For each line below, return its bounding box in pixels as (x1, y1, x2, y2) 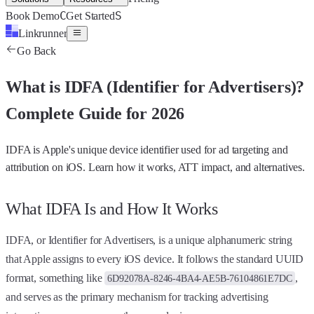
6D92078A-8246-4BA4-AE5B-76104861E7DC (107, 272, 292, 284)
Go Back (17, 45, 56, 57)
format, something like (6, 271, 105, 284)
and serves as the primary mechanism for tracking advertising (6, 290, 268, 303)
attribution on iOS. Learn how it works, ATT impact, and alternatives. (6, 161, 305, 173)
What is (6, 77, 64, 96)
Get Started (66, 10, 115, 22)
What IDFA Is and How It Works (6, 199, 218, 218)
